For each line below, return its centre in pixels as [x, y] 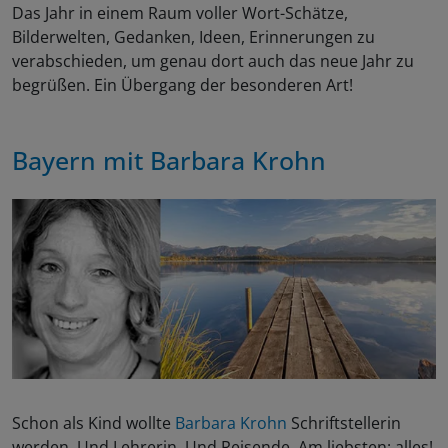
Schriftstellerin [346, 423]
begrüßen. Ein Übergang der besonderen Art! [182, 84]
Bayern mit [81, 159]
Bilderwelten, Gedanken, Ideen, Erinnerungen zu [193, 36]
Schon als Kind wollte [93, 423]
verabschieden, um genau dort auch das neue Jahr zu [213, 60]
